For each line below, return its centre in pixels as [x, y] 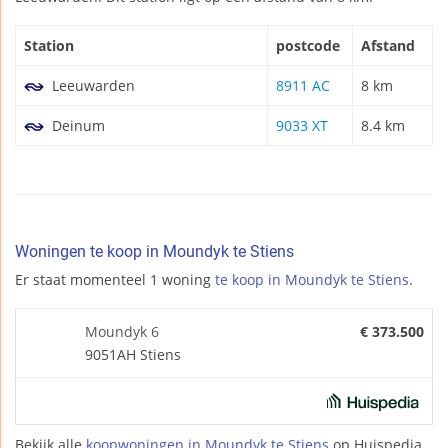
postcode [308, 45]
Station [49, 45]
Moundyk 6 [122, 331]
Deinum [76, 125]
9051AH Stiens [133, 354]
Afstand [388, 45]
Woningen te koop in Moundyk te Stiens [154, 251]
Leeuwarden [91, 85]
